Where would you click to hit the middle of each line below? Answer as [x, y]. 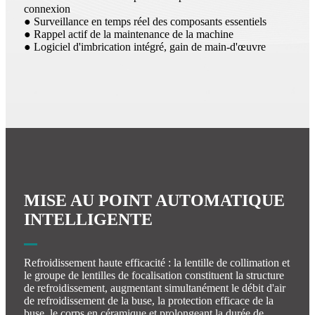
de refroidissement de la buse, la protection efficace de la [149, 301]
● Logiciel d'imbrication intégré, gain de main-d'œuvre [145, 47]
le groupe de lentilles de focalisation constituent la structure [154, 276]
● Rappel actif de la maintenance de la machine [129, 34]
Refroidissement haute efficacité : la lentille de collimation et [157, 263]
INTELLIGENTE [88, 220]
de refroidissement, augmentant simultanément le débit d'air [155, 288]
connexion [47, 9]
